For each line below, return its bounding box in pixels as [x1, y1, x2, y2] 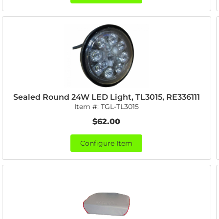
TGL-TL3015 [100, 102, 139, 111]
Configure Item [80, 139, 133, 148]
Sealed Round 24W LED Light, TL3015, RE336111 [13, 92, 200, 102]
